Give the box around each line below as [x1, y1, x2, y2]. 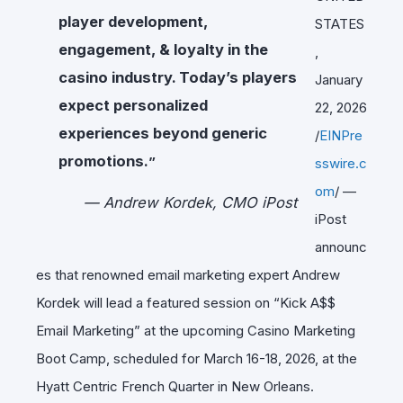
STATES [315, 14, 364, 32]
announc [315, 237, 367, 255]
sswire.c [315, 154, 367, 172]
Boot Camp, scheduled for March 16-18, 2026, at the [36, 349, 357, 367]
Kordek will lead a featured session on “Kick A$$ [36, 293, 336, 311]
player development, [58, 12, 208, 31]
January [315, 70, 363, 88]
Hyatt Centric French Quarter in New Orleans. [36, 377, 314, 395]
